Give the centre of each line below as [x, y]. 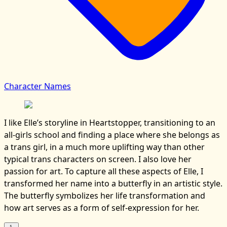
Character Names [37, 86]
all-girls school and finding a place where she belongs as [112, 135]
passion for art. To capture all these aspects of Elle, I [104, 171]
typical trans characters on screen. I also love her [98, 159]
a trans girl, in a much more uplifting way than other [104, 147]
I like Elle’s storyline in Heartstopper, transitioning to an [110, 122]
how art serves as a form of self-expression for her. [102, 207]
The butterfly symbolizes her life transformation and [105, 195]
